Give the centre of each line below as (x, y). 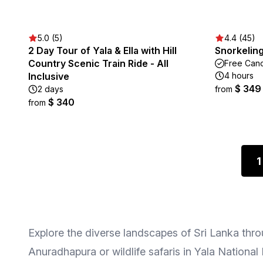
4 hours (239, 75)
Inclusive (49, 76)
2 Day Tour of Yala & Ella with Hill (102, 50)
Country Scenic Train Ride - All (98, 63)
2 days (50, 89)
